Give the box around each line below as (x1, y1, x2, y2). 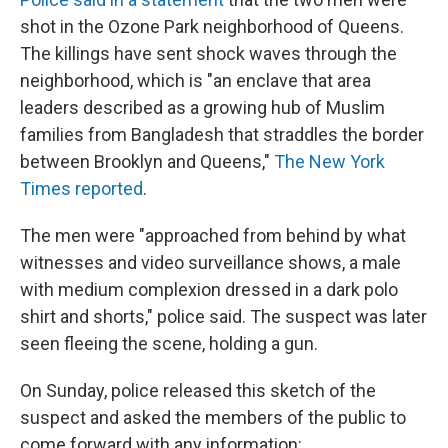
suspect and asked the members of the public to (20, 406, 406, 428)
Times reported (20, 177, 143, 199)
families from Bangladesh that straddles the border (20, 123, 424, 145)
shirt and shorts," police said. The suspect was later (20, 305, 427, 327)
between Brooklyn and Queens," (20, 150, 274, 172)
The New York (274, 150, 385, 172)
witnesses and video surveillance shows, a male (20, 251, 401, 273)
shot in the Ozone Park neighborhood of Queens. (20, 15, 404, 37)
